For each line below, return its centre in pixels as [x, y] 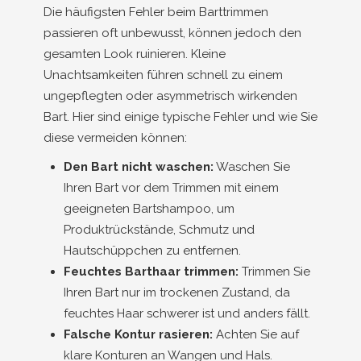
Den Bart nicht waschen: [139, 167]
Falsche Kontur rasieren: [138, 334]
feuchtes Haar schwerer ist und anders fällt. [187, 313]
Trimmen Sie [274, 272]
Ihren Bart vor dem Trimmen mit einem [171, 188]
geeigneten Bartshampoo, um [149, 209]
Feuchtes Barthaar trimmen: [151, 272]
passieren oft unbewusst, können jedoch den [172, 33]
